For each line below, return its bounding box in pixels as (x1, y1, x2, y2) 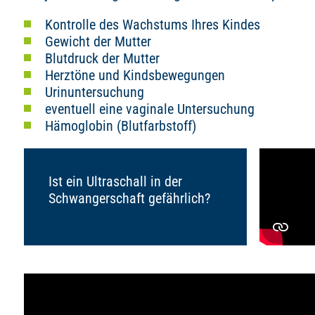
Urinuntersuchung (45, 84, 144, 101)
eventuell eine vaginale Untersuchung (45, 101, 255, 117)
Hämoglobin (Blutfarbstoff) (45, 117, 196, 134)
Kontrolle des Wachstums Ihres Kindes (45, 16, 260, 33)
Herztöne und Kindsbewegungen (45, 67, 225, 84)
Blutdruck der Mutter (45, 50, 160, 67)
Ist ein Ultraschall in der (49, 173, 182, 190)
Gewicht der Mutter (45, 33, 151, 50)
